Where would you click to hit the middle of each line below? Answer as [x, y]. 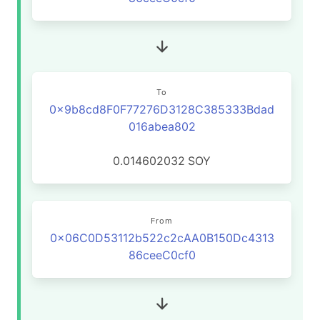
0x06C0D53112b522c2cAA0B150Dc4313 [162, 238]
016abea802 [162, 126]
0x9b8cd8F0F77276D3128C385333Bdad [162, 109]
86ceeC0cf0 [162, 255]
